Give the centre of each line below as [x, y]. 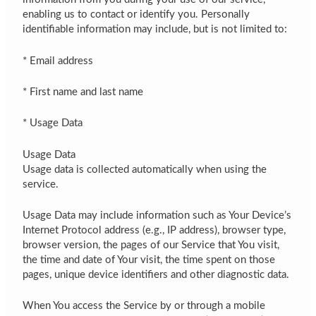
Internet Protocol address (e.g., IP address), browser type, [154, 231]
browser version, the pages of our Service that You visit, [151, 245]
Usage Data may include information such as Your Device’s [157, 216]
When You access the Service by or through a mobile [144, 306]
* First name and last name [83, 92]
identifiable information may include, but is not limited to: [155, 30]
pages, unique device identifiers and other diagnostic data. [156, 275]
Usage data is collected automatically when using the [145, 169]
